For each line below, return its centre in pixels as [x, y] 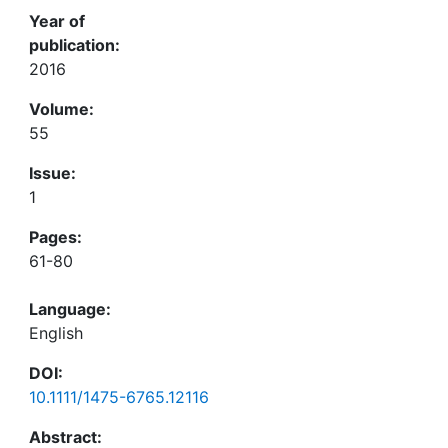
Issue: [52, 173]
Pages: [55, 237]
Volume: [61, 109]
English [56, 333]
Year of [57, 21]
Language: [70, 309]
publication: [74, 45]
